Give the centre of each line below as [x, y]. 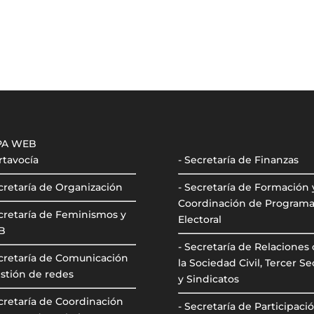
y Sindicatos [208, 279]
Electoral [199, 219]
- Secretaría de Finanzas [238, 159]
